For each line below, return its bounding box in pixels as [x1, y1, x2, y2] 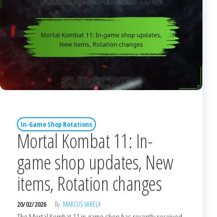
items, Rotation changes [17, 170, 162, 197]
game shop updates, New [17, 149, 173, 176]
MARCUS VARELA [63, 200, 101, 209]
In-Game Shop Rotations [21, 120, 92, 129]
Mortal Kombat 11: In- [17, 127, 153, 155]
